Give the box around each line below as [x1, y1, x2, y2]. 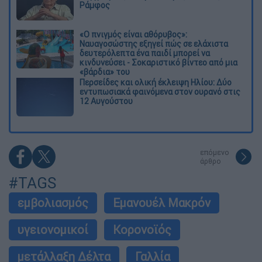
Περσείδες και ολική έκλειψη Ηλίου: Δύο [80, 77, 232, 88]
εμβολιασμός [18, 195, 88, 210]
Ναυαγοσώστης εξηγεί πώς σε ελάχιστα [80, 39, 228, 50]
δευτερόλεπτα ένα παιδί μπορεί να [80, 48, 210, 59]
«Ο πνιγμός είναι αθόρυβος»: [80, 29, 187, 40]
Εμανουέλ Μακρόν [113, 195, 211, 210]
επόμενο [200, 148, 229, 157]
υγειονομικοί [18, 222, 88, 237]
